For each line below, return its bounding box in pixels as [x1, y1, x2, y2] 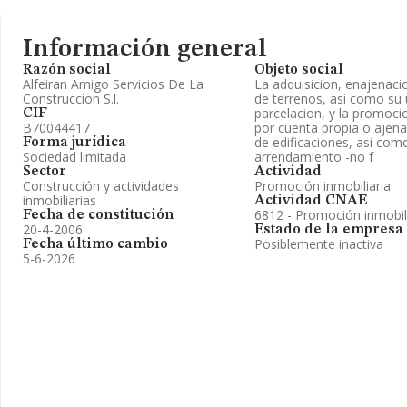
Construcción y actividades [23, 177, 179, 194]
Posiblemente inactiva [254, 235, 383, 253]
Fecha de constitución [23, 208, 174, 223]
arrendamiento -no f [254, 148, 373, 165]
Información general [23, 37, 267, 63]
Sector [23, 164, 66, 179]
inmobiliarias [23, 192, 96, 209]
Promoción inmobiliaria [254, 177, 391, 194]
